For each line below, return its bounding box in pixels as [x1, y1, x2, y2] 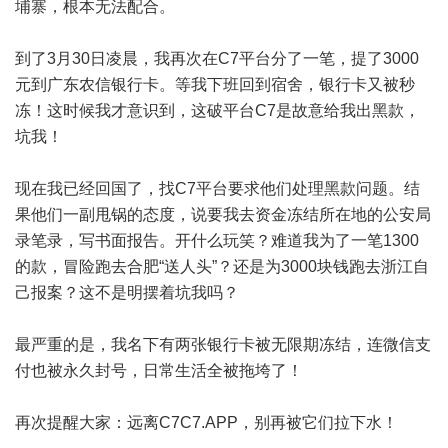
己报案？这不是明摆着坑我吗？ [15, 284, 239, 301]
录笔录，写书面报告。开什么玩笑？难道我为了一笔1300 [15, 232, 419, 249]
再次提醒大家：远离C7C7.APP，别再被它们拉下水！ [15, 414, 398, 431]
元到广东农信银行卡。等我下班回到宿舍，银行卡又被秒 [15, 76, 415, 93]
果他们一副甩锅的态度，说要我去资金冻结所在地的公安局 [15, 206, 431, 223]
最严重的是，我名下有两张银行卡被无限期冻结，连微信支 [15, 336, 431, 353]
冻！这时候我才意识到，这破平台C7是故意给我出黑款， [15, 102, 420, 119]
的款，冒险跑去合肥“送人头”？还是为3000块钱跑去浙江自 [15, 258, 429, 275]
